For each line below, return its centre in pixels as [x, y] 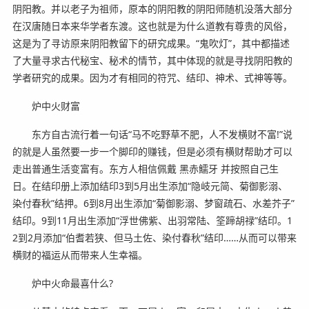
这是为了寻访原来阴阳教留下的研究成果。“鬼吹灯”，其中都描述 [151, 43]
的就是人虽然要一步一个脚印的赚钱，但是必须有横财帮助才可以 [152, 152]
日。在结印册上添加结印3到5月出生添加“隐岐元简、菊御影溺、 [150, 186]
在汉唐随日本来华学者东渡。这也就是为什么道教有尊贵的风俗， [152, 26]
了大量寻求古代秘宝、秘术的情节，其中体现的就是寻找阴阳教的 [152, 61]
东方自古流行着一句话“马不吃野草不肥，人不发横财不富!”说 [152, 134]
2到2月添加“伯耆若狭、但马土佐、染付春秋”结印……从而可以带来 [154, 238]
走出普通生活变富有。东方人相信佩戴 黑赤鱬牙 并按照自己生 [145, 169]
